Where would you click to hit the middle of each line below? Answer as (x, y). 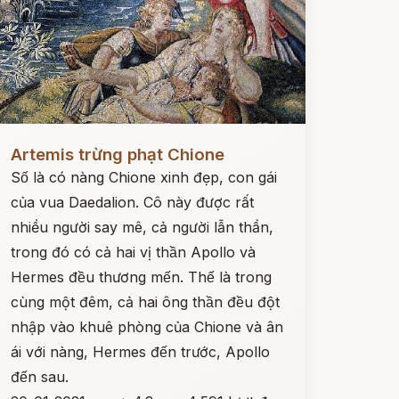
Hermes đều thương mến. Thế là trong (141, 277)
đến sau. (39, 377)
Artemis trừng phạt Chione (117, 155)
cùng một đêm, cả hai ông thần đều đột (145, 302)
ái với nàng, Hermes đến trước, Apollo (140, 352)
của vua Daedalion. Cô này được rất (132, 202)
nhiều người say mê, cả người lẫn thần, (142, 227)
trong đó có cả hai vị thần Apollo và (133, 252)
